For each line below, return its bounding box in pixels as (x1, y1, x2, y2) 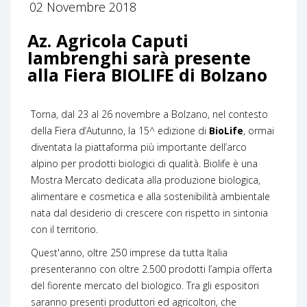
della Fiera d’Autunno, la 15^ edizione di (31, 123, 209, 137)
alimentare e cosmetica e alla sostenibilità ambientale (31, 189, 270, 203)
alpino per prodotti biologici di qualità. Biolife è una (31, 156, 258, 170)
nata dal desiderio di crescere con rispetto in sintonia (31, 206, 268, 219)
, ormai (243, 123, 274, 137)
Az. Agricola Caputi (27, 28, 188, 52)
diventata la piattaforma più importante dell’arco (31, 140, 247, 153)
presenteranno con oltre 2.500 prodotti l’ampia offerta (31, 262, 272, 275)
